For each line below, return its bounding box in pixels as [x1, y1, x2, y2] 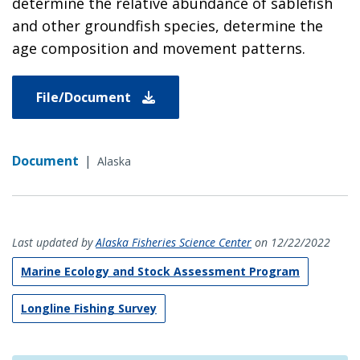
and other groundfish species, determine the [12, 15, 323, 35]
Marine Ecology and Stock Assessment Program [21, 263, 300, 279]
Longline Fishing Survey [21, 300, 157, 316]
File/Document [36, 88, 134, 106]
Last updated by [12, 234, 96, 250]
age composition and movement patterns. [12, 38, 305, 58]
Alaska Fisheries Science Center [96, 234, 252, 250]
